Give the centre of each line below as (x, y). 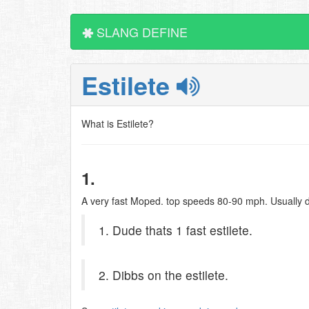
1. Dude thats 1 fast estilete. (176, 230)
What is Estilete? (118, 123)
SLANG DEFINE (140, 32)
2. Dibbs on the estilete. (163, 275)
